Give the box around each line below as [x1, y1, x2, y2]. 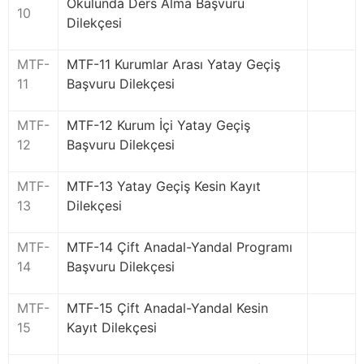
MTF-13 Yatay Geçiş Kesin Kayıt [67, 178, 261, 194]
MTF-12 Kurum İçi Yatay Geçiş [67, 117, 250, 133]
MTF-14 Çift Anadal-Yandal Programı [67, 239, 292, 255]
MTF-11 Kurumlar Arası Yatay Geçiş [67, 56, 280, 72]
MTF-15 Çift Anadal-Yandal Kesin [67, 300, 268, 316]
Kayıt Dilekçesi [67, 319, 157, 336]
